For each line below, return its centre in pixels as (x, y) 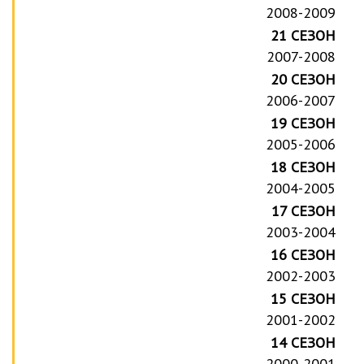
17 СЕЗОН (304, 210)
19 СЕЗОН (303, 123)
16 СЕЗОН (303, 254)
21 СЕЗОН (303, 35)
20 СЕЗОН (303, 79)
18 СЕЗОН (303, 167)
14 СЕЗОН (303, 342)
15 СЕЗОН (303, 298)
